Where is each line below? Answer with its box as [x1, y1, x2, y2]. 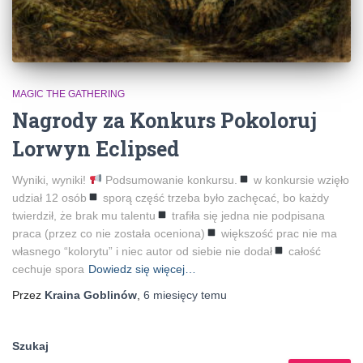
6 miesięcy [143, 288, 198, 301]
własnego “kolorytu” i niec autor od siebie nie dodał [12, 244, 272, 258]
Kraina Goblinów [45, 288, 137, 301]
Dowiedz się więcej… [88, 262, 196, 275]
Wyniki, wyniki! [12, 173, 89, 186]
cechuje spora [12, 262, 84, 275]
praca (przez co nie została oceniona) [12, 226, 205, 240]
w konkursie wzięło [250, 173, 349, 186]
